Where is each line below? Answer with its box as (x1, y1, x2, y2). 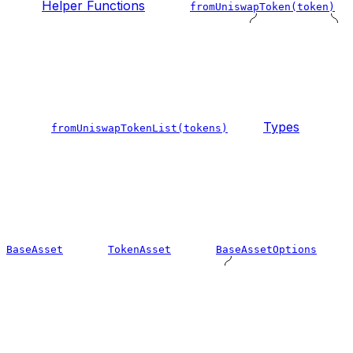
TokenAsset (108, 243, 171, 255)
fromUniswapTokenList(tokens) (51, 121, 228, 134)
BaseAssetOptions (216, 243, 317, 255)
